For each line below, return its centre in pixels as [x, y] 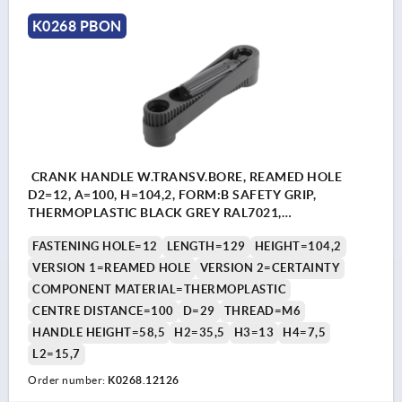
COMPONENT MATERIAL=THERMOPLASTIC [159, 289]
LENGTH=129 [206, 246]
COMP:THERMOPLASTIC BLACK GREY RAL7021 [175, 230]
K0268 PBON [77, 26]
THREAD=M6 [262, 310]
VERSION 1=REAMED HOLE [112, 267]
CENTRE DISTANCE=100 [103, 310]
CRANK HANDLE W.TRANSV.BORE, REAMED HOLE [185, 176]
